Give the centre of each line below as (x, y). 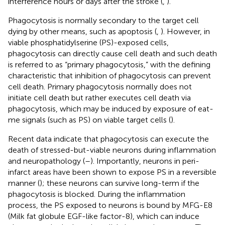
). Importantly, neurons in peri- (145, 161)
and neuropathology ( (46, 161)
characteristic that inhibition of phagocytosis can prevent (109, 75)
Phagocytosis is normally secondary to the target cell (103, 20)
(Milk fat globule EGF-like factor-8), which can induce (104, 216)
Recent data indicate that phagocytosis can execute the (108, 139)
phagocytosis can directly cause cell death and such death (113, 53)
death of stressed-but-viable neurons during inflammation (112, 150)
